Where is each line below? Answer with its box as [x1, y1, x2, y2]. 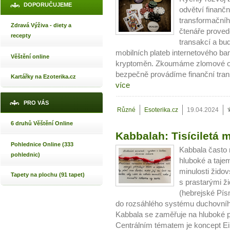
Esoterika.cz [144, 106, 178, 113]
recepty [11, 32, 31, 39]
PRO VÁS [24, 100, 49, 106]
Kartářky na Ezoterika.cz [11, 73, 76, 80]
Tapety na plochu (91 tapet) [11, 171, 85, 178]
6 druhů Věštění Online [11, 120, 73, 126]
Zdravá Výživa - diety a [11, 22, 71, 28]
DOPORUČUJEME [24, 2, 72, 8]
